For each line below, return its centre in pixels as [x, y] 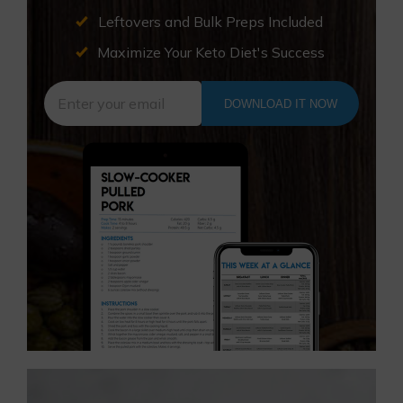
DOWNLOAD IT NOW [280, 103]
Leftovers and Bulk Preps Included [210, 22]
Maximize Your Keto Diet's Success [210, 52]
